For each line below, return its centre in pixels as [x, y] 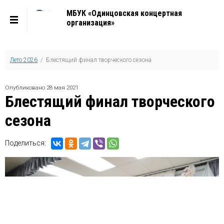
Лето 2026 [24, 60]
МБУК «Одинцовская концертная [124, 13]
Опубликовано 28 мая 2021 [42, 87]
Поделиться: [25, 143]
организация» [91, 23]
